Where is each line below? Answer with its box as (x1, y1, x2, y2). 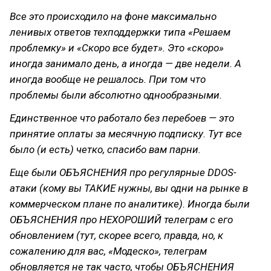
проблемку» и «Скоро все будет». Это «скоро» (10, 42, 224, 54)
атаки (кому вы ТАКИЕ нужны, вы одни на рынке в (10, 182, 248, 194)
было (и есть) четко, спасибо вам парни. (10, 143, 201, 155)
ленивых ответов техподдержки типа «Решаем (10, 26, 230, 38)
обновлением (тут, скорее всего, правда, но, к (10, 229, 223, 241)
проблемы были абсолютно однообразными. (10, 89, 222, 101)
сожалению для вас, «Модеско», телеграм (10, 245, 207, 257)
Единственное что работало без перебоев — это (10, 112, 234, 124)
